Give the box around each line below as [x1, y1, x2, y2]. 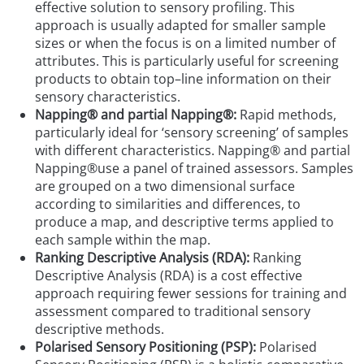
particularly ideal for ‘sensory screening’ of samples [35, 123, 349, 142]
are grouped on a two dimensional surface [35, 177, 296, 196]
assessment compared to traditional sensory [35, 302, 311, 321]
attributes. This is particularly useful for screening [35, 52, 340, 71]
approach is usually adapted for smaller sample [35, 16, 327, 35]
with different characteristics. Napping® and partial [35, 141, 351, 160]
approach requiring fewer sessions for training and [35, 284, 348, 303]
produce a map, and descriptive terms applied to [35, 213, 335, 232]
